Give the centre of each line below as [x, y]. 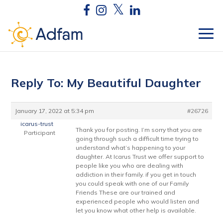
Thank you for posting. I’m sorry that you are [139, 130]
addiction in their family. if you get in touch [136, 174]
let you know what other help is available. [136, 210]
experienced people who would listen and [138, 201]
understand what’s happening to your [131, 148]
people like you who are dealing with [130, 166]
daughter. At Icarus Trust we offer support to [140, 157]
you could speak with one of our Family [132, 183]
